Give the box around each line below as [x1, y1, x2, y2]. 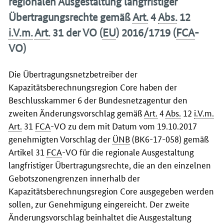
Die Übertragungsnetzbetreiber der [8, 67, 137, 79]
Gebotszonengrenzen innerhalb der [8, 171, 140, 183]
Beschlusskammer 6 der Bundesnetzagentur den [8, 93, 187, 105]
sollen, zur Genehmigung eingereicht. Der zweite [8, 197, 189, 209]
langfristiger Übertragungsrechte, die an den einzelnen [8, 158, 211, 170]
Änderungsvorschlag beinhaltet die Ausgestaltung [8, 210, 191, 222]
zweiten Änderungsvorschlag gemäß [8, 106, 144, 118]
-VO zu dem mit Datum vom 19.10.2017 [50, 119, 197, 131]
